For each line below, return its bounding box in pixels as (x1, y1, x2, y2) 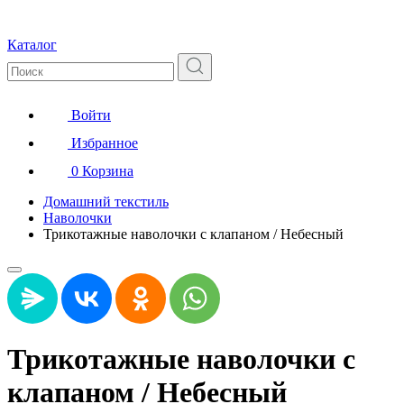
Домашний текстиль (43, 193, 169, 209)
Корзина (82, 162, 133, 179)
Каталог (7, 36, 57, 52)
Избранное (71, 134, 138, 151)
